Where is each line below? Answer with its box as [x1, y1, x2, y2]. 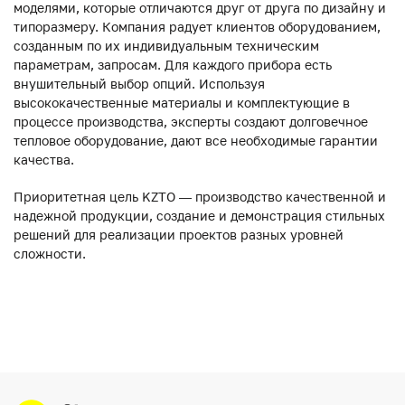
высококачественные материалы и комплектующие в [14, 94, 350, 110]
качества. [14, 151, 74, 167]
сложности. [14, 245, 86, 261]
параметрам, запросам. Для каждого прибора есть [14, 56, 332, 72]
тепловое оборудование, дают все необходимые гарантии [14, 132, 378, 148]
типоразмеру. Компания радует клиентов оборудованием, [14, 18, 381, 34]
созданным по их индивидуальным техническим [14, 37, 319, 53]
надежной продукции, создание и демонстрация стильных [14, 207, 385, 223]
